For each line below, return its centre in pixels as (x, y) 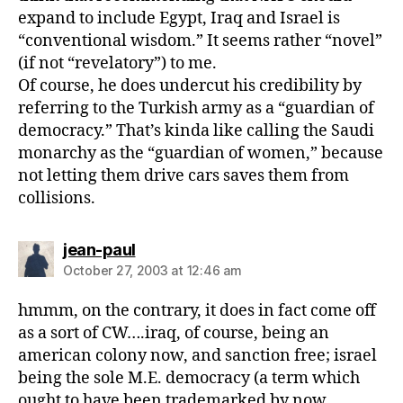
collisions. (57, 198)
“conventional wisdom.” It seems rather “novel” (200, 41)
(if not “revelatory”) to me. (117, 63)
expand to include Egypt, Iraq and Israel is (179, 18)
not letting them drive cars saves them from (184, 176)
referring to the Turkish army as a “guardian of (196, 108)
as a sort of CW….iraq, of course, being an (174, 333)
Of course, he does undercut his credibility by (190, 86)
